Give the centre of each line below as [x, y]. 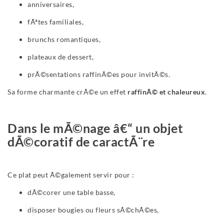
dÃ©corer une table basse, [71, 192]
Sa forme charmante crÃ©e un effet [67, 92]
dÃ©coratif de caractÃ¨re [81, 142]
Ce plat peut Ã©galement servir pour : [71, 175]
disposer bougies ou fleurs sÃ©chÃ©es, [93, 210]
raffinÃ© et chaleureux [166, 92]
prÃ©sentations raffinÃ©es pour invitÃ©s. [99, 74]
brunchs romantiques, [64, 39]
